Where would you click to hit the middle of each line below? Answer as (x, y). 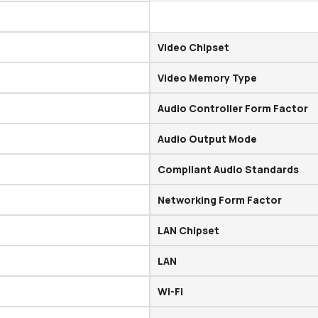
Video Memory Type (208, 78)
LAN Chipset (189, 231)
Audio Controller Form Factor (233, 109)
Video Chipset (194, 48)
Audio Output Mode (208, 139)
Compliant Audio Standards (229, 170)
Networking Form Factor (220, 200)
